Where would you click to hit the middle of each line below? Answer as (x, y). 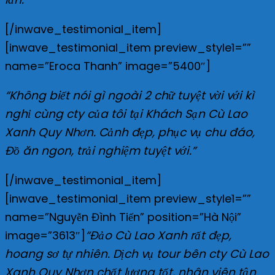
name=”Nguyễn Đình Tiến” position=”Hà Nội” (123, 217)
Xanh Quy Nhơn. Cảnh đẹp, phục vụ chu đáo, (130, 132)
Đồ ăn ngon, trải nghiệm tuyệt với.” (100, 150)
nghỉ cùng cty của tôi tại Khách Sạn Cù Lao (126, 114)
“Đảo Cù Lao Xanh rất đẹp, (158, 235)
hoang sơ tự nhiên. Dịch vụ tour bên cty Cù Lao (137, 254)
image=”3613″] (45, 235)
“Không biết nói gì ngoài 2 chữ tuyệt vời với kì (130, 95)
